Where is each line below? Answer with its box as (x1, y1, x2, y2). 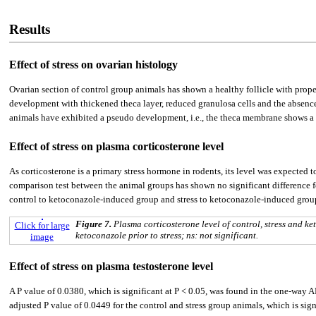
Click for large (14, 219, 70, 231)
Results (9, 22, 50, 37)
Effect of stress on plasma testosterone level (9, 260, 213, 272)
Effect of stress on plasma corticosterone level (9, 140, 224, 153)
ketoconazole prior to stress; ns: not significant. (75, 229, 258, 241)
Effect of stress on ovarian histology (9, 59, 178, 71)
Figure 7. (75, 218, 114, 229)
